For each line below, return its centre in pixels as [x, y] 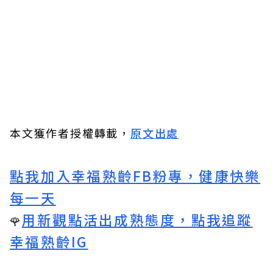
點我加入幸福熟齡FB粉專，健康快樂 [135, 176]
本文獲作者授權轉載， [70, 133]
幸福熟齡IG [49, 242]
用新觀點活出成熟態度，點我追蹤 [137, 220]
